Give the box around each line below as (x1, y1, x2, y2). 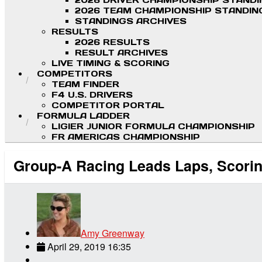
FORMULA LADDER (37, 111, 130, 122)
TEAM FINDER (51, 79, 119, 90)
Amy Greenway (81, 226, 144, 240)
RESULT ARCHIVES (75, 47, 168, 58)
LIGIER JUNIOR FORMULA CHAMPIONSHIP (51, 121, 255, 132)
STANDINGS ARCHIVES (75, 16, 187, 27)
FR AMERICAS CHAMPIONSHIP (51, 132, 200, 143)
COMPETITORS (37, 68, 112, 80)
